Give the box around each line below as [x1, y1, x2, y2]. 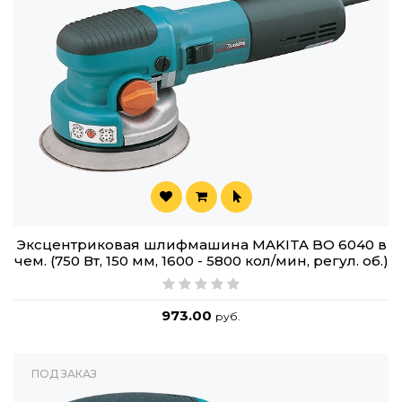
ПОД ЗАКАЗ [31, 367, 97, 381]
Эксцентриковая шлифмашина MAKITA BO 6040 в [15, 236, 387, 254]
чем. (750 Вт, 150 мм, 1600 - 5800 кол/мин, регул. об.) [13, 252, 389, 270]
